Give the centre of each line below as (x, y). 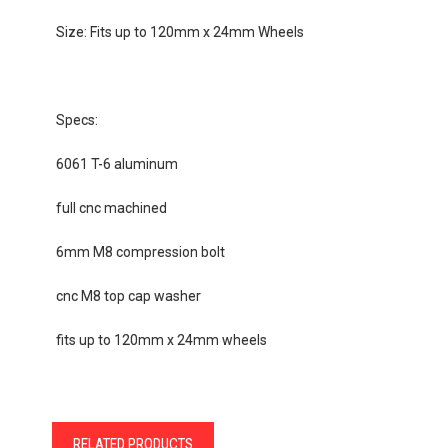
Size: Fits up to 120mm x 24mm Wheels (179, 31)
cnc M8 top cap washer (129, 295)
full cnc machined (111, 207)
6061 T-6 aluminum (116, 163)
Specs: (76, 119)
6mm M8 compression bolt (140, 251)
